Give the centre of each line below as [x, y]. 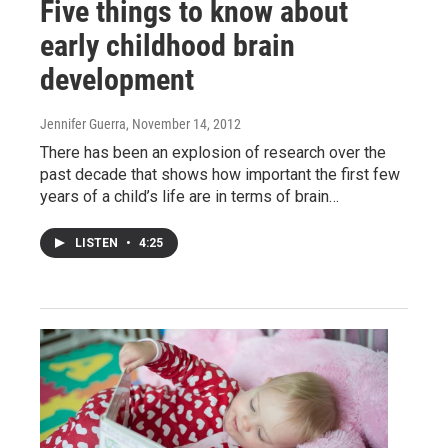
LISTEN [98, 242]
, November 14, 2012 [183, 123]
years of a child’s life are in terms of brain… [189, 196]
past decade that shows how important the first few [220, 174]
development [117, 79]
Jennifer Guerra [83, 123]
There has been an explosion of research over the [213, 152]
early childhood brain [167, 45]
